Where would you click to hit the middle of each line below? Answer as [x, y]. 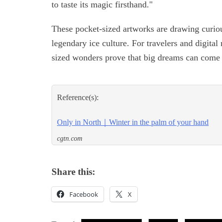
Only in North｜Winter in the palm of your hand [133, 122]
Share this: [73, 172]
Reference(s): [78, 98]
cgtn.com [70, 139]
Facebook [84, 194]
